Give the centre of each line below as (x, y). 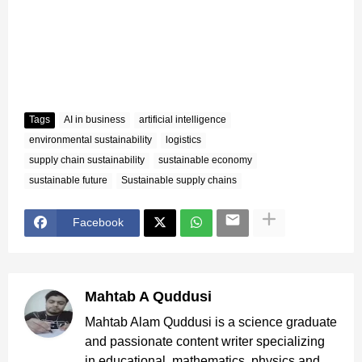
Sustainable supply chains (179, 181)
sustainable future (68, 181)
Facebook (98, 223)
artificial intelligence (183, 120)
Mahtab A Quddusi (148, 296)
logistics (183, 140)
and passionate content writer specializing (205, 341)
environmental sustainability (90, 140)
